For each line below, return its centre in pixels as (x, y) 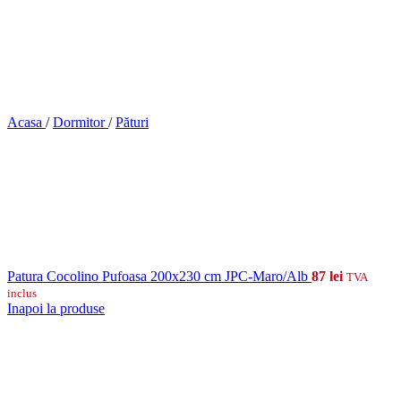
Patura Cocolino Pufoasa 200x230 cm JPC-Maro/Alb (159, 276)
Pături (132, 122)
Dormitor (81, 122)
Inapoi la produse (56, 308)
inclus (22, 293)
